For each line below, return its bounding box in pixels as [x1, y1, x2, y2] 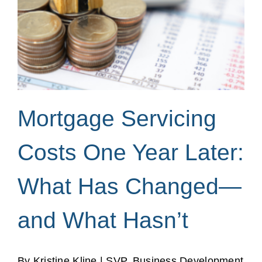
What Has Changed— [18, 174, 242, 199]
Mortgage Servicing [18, 106, 216, 132]
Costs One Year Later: [18, 140, 244, 166]
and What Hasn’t [18, 208, 188, 233]
